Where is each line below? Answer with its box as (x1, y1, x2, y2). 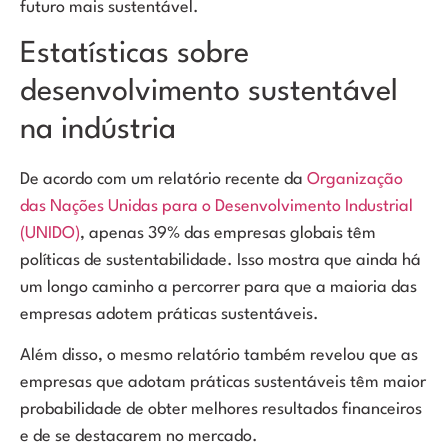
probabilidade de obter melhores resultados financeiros (20, 401, 422, 419)
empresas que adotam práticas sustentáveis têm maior (20, 374, 426, 392)
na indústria (20, 115, 176, 145)
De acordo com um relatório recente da (20, 170, 307, 188)
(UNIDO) (20, 224, 80, 242)
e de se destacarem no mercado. (20, 428, 258, 446)
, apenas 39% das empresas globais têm (80, 224, 376, 242)
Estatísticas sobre (20, 39, 249, 69)
